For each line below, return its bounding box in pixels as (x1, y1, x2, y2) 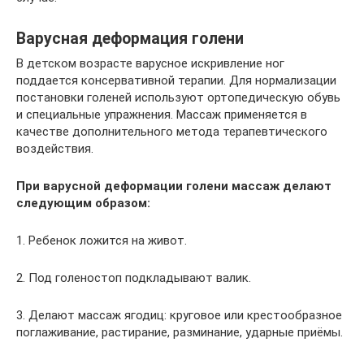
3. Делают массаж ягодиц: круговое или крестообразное (16, 308, 342, 323)
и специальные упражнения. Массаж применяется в (16, 107, 307, 122)
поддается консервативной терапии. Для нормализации (16, 73, 336, 88)
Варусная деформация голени (16, 29, 244, 49)
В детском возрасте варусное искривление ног (16, 56, 284, 71)
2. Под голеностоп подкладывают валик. (16, 271, 251, 285)
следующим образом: (16, 196, 150, 210)
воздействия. (16, 141, 93, 156)
